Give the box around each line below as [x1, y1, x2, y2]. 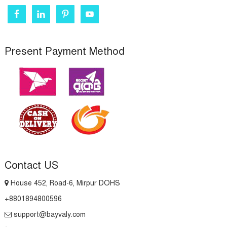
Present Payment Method [4, 45, 125, 58]
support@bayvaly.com [11, 210, 86, 219]
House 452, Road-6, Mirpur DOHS [8, 179, 120, 187]
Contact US [4, 159, 58, 172]
